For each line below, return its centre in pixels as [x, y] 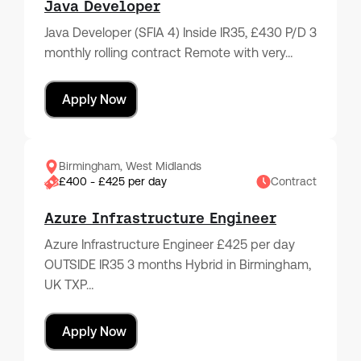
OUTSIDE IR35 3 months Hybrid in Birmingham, [178, 265]
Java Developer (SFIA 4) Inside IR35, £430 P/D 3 [180, 33]
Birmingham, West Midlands [130, 166]
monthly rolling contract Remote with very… [168, 53]
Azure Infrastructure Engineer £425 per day [170, 245]
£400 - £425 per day [113, 182]
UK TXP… [69, 285]
